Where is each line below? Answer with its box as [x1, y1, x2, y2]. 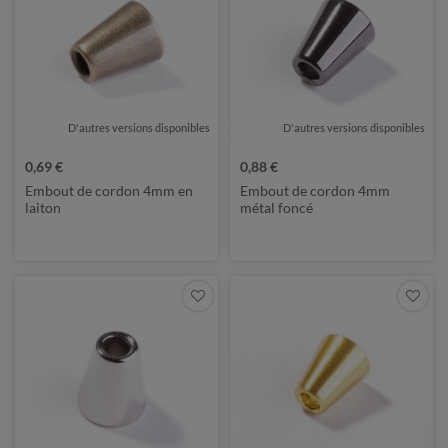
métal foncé [240, 199, 313, 216]
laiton [25, 199, 61, 216]
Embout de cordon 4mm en [25, 182, 193, 199]
